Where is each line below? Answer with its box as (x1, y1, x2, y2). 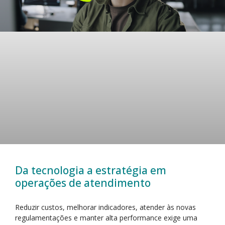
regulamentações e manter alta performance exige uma (15, 212, 197, 222)
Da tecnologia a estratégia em (15, 163, 166, 177)
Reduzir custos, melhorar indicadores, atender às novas (15, 202, 196, 212)
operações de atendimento (15, 175, 151, 190)
